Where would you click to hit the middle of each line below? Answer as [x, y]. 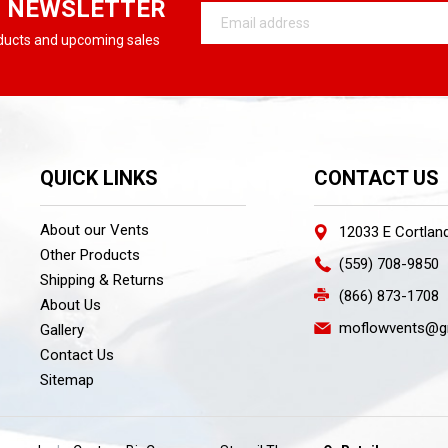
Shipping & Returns [102, 280]
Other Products [90, 255]
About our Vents [95, 230]
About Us [71, 305]
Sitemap [67, 380]
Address [228, 33]
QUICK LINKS [99, 178]
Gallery [62, 330]
